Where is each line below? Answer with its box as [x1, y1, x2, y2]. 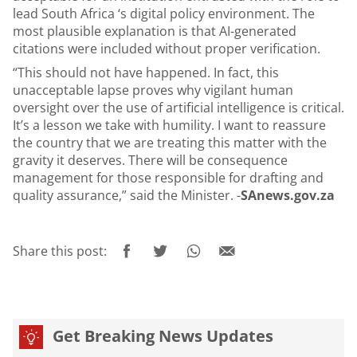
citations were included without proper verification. [13, 40, 320, 57]
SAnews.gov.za [241, 186, 335, 204]
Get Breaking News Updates [53, 325, 273, 347]
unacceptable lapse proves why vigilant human [13, 81, 293, 99]
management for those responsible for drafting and [13, 169, 324, 186]
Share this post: [13, 242, 107, 260]
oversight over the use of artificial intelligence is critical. [13, 99, 344, 116]
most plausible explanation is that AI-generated [13, 22, 296, 40]
